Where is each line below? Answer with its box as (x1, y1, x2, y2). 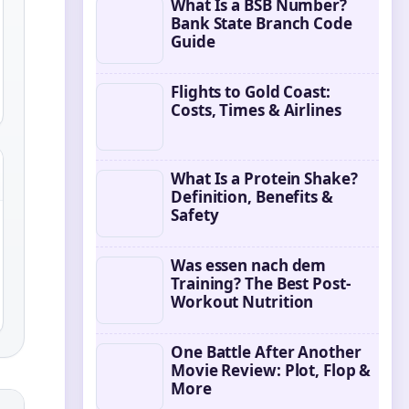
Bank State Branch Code (171, 13, 352, 34)
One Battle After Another (171, 341, 362, 362)
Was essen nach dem (171, 255, 327, 276)
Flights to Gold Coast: (171, 81, 330, 102)
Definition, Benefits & (171, 186, 333, 207)
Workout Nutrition (171, 291, 314, 312)
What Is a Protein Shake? (171, 168, 358, 189)
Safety (171, 204, 219, 225)
